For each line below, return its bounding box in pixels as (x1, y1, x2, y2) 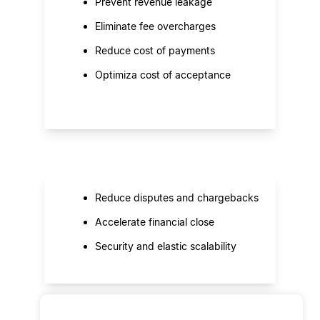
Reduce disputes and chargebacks (95, 191, 259, 204)
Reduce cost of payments (95, 44, 215, 56)
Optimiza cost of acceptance (95, 68, 231, 81)
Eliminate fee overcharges (95, 19, 216, 32)
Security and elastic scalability (95, 239, 236, 252)
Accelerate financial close (95, 215, 214, 228)
